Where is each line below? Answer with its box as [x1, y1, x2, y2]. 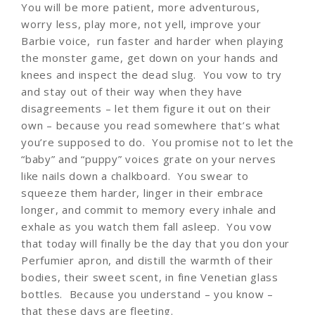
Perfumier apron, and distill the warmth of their [21, 252, 274, 267]
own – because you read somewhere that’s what [21, 117, 281, 132]
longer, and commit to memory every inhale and [21, 202, 276, 217]
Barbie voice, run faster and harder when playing [21, 33, 284, 48]
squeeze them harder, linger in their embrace [21, 185, 264, 200]
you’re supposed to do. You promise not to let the [21, 134, 294, 149]
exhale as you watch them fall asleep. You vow [21, 219, 272, 233]
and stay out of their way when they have [21, 84, 243, 98]
